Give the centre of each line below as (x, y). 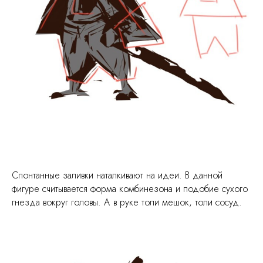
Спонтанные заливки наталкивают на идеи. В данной (117, 176)
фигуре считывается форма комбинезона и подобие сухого (130, 189)
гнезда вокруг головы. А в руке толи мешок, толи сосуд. (127, 203)
